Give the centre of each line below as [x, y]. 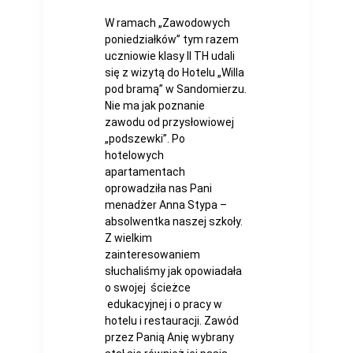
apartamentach [145, 171]
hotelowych [135, 155]
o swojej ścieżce [149, 287]
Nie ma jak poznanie [156, 105]
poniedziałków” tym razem [171, 39]
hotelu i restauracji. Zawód [171, 320]
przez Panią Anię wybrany [169, 337]
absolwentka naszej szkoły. [173, 221]
